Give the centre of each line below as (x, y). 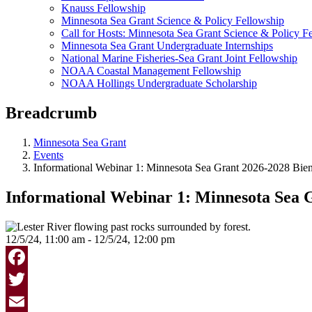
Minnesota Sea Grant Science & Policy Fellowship (173, 21)
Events (48, 155)
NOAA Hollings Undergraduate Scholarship (159, 83)
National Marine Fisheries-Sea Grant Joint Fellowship (179, 58)
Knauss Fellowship (103, 8)
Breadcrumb (51, 112)
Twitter (21, 301)
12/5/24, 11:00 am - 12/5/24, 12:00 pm (90, 239)
